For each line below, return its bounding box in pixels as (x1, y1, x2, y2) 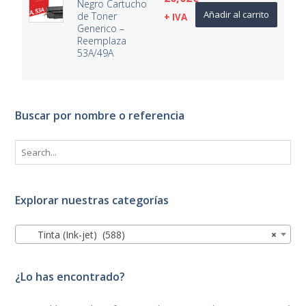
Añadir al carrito (203, 8, 269, 20)
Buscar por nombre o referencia (15, 107, 185, 123)
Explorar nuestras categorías (15, 192, 169, 208)
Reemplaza (77, 33, 127, 47)
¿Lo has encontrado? (15, 268, 126, 284)
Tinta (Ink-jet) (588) (21, 227, 126, 241)
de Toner (77, 9, 117, 23)
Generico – (77, 21, 125, 35)
